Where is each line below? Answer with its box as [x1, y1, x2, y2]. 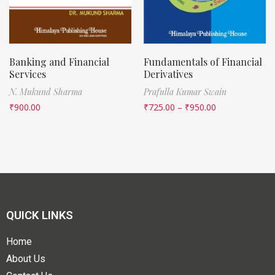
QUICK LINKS [6, 208, 73, 222]
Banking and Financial [9, 55, 109, 68]
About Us [6, 252, 45, 265]
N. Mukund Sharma [9, 85, 82, 98]
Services [9, 67, 46, 80]
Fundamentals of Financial [144, 55, 262, 68]
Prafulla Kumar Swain [144, 85, 227, 98]
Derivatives [144, 67, 193, 80]
